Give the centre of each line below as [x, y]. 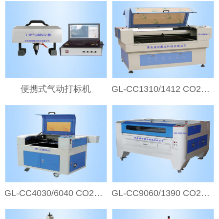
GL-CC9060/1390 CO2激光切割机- [206, 193]
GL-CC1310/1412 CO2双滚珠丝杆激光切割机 [206, 89]
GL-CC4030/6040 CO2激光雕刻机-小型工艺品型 [98, 193]
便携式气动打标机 [56, 89]
